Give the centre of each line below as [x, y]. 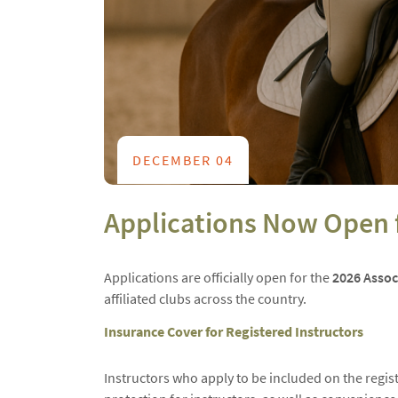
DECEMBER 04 [183, 160]
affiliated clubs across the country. [205, 298]
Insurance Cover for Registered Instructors [234, 331]
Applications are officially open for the [218, 277]
